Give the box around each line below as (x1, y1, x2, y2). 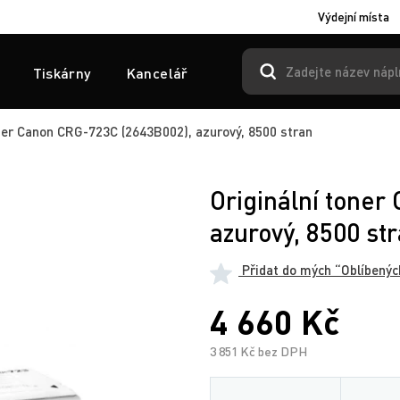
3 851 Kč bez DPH (210, 344, 307, 359)
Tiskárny (32, 64, 91, 81)
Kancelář (126, 64, 188, 81)
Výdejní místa (318, 9, 389, 24)
